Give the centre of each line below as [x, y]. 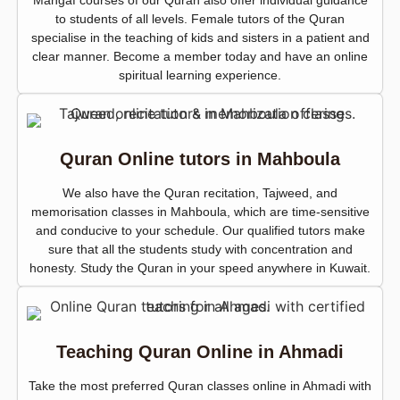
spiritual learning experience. [200, 75]
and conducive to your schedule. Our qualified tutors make [200, 231]
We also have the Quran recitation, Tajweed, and [200, 193]
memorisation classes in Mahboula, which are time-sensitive [200, 212]
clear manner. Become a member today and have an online [200, 57]
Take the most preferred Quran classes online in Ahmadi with [200, 386]
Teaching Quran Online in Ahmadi [200, 352]
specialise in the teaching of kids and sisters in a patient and [200, 38]
